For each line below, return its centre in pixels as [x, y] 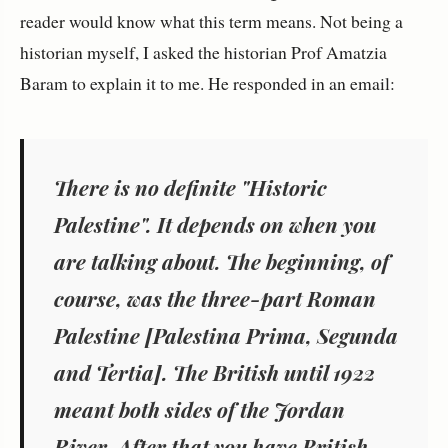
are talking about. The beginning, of [221, 261]
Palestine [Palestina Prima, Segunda [226, 335]
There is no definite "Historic [190, 187]
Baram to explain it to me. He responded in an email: [207, 83]
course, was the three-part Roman [215, 298]
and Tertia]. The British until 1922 [214, 372]
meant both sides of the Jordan [199, 409]
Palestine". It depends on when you [215, 224]
